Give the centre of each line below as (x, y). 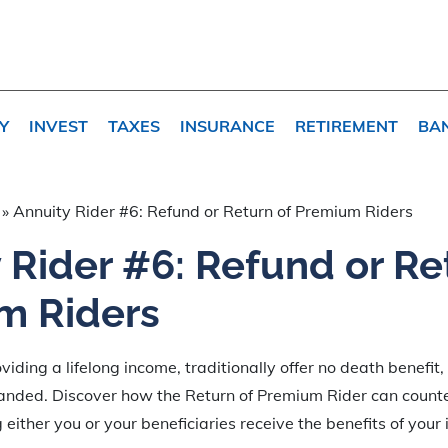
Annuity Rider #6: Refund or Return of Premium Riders (213, 210)
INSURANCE (227, 125)
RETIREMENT (346, 125)
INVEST (58, 125)
